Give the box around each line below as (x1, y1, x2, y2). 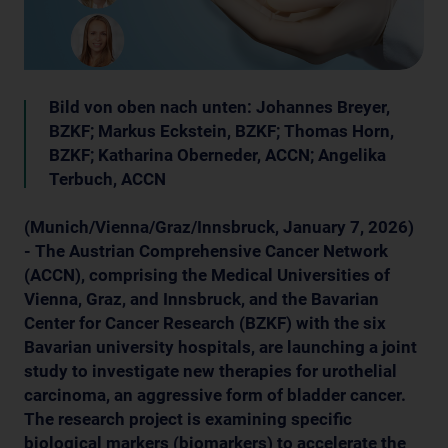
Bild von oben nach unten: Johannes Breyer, (49, 96, 390, 117)
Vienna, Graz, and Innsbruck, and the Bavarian (24, 288, 379, 309)
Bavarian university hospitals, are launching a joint (24, 336, 417, 357)
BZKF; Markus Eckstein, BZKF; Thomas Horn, (49, 120, 394, 141)
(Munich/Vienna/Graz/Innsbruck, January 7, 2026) (24, 216, 414, 237)
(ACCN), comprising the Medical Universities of (24, 264, 390, 285)
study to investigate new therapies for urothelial (24, 360, 397, 381)
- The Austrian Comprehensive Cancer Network (24, 240, 388, 261)
